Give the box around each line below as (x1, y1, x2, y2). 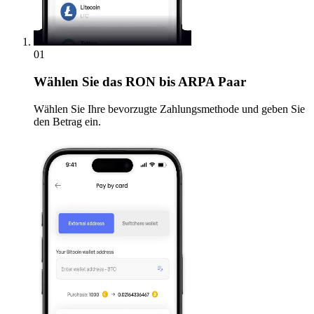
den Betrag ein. (34, 115, 101, 128)
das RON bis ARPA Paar (99, 74, 246, 90)
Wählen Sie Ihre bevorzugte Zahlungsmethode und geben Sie (34, 102, 305, 115)
